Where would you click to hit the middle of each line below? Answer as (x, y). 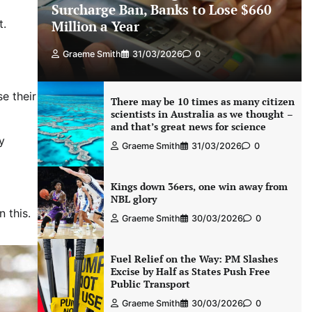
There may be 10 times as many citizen (202, 101)
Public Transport (150, 283)
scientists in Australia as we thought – (202, 114)
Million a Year (95, 26)
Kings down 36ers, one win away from (199, 186)
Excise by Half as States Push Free (190, 271)
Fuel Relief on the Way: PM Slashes (194, 258)
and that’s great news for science (188, 126)
